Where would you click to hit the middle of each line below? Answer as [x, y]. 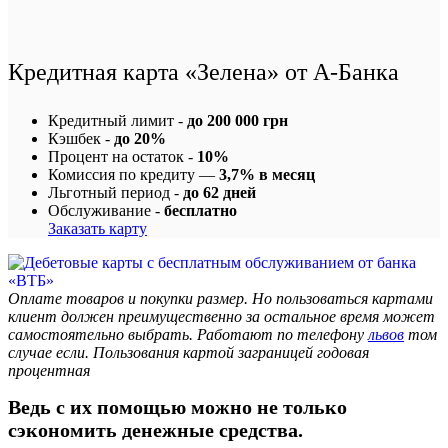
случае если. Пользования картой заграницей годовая [188, 352]
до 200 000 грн [237, 120]
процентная [49, 370]
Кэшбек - [81, 138]
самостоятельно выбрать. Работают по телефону [188, 334]
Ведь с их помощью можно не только [177, 407]
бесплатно [200, 210]
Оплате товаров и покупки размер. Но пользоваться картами [220, 298]
